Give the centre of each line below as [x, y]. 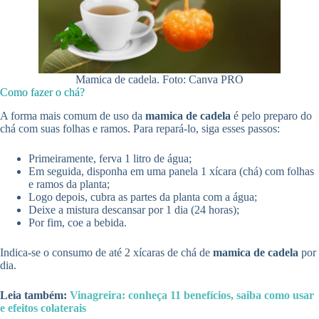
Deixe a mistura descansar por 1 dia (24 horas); [134, 210]
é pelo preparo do [271, 116]
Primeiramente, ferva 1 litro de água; [110, 159]
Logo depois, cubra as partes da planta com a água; [143, 197]
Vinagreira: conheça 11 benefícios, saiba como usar [192, 296]
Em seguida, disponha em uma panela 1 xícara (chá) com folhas [171, 172]
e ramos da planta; [69, 184]
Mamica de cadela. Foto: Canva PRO [159, 80]
